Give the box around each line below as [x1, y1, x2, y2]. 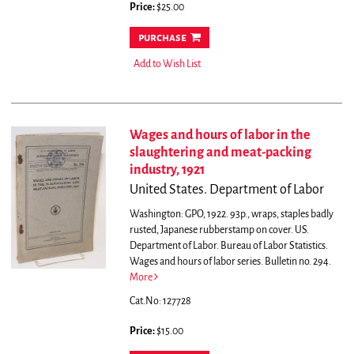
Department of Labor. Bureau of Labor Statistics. [129, 240, 328, 252]
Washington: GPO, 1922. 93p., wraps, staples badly [129, 209, 333, 220]
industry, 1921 [129, 163, 205, 178]
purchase [137, 32, 186, 44]
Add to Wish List [133, 58, 201, 70]
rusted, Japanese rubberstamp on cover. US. [129, 224, 309, 236]
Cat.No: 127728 [129, 296, 191, 307]
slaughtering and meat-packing [129, 145, 311, 160]
